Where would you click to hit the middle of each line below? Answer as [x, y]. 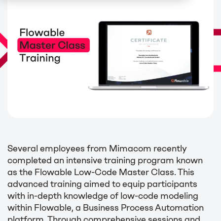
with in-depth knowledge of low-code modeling [103, 196]
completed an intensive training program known [105, 160]
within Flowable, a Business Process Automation [106, 207]
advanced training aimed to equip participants [102, 184]
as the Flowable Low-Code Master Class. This [101, 172]
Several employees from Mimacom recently [97, 148]
